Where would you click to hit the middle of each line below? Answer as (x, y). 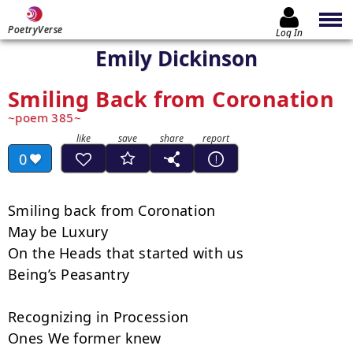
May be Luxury (58, 232)
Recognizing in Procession (98, 317)
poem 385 (45, 117)
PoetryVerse (35, 30)
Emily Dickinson (176, 58)
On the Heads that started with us (126, 253)
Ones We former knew (85, 338)
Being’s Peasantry (69, 274)
